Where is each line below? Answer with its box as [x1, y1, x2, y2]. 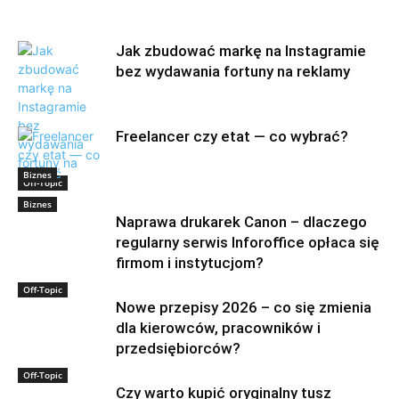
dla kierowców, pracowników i [116, 319, 321, 338]
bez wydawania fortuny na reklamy [116, 62, 350, 81]
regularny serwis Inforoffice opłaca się [116, 233, 379, 252]
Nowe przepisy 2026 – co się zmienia [116, 298, 371, 317]
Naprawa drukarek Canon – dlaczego [116, 213, 367, 232]
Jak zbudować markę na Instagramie [116, 42, 366, 61]
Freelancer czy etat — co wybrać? [116, 127, 348, 146]
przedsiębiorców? [116, 339, 240, 358]
